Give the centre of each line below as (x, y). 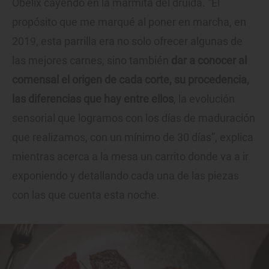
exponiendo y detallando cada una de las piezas (125, 176)
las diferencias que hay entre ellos (93, 99)
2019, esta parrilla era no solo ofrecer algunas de (127, 41)
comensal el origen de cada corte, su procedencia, (131, 80)
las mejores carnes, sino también (92, 61)
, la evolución (204, 99)
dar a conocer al (209, 61)
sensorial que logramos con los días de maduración (134, 118)
